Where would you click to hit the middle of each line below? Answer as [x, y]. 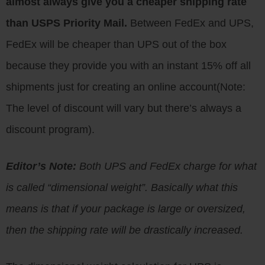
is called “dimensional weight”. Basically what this [122, 188]
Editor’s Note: [41, 166]
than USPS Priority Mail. [67, 23]
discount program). [50, 130]
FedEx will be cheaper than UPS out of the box [116, 44]
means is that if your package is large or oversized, [126, 209]
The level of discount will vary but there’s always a [124, 108]
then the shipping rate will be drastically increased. [125, 230]
